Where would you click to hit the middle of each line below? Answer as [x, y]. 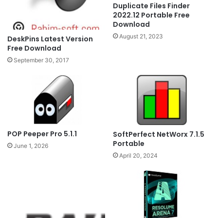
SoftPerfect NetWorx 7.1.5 [159, 134]
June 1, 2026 [31, 146]
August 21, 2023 [141, 36]
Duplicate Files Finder [151, 6]
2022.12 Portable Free [151, 15]
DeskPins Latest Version [50, 39]
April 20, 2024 [138, 155]
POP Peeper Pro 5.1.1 [42, 134]
